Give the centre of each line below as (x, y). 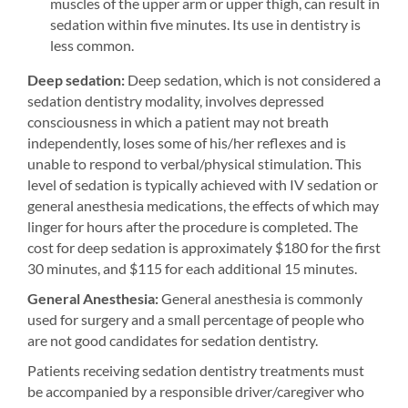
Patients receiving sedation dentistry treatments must (196, 370)
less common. (92, 45)
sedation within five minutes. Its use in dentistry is (205, 24)
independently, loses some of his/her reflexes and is (187, 143)
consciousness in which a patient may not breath (178, 122)
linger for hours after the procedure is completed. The (193, 226)
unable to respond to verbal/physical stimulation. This (194, 163)
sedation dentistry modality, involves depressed (176, 101)
